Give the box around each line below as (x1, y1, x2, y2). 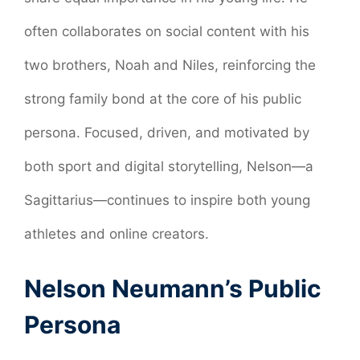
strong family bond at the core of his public (24, 90, 301, 107)
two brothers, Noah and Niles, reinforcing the (24, 56, 316, 73)
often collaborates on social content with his (24, 22, 309, 39)
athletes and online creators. (24, 225, 209, 242)
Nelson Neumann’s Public (24, 274, 321, 304)
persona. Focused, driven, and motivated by (24, 124, 309, 141)
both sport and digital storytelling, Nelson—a (24, 157, 313, 174)
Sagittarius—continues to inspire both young (24, 191, 310, 208)
